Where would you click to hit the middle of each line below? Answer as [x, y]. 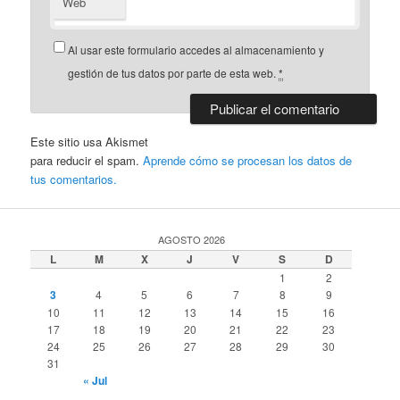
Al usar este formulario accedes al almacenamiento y [196, 50]
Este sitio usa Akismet [90, 142]
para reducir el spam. [87, 161]
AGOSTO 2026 [191, 239]
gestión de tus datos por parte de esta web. [174, 73]
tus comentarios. [74, 179]
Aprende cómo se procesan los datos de [248, 161]
